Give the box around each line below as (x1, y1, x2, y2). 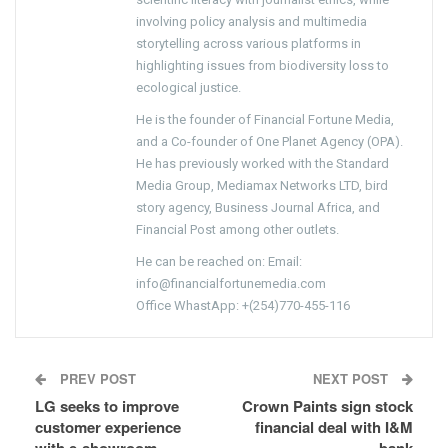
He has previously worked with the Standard (136, 155, 389, 171)
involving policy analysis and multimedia (136, 13, 367, 29)
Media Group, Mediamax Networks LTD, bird (136, 177, 388, 193)
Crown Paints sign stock (242, 394, 413, 417)
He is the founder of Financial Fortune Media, (136, 111, 394, 127)
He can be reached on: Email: (136, 253, 302, 269)
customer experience (35, 415, 181, 438)
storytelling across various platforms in (136, 35, 361, 51)
